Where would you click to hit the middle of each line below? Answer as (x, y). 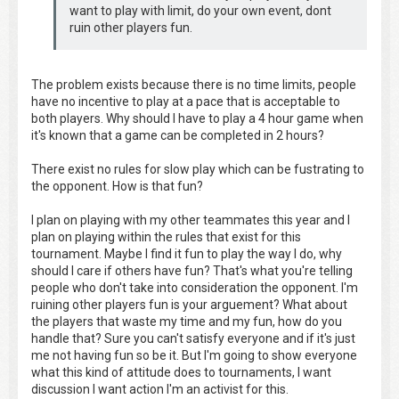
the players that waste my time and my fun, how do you (187, 321)
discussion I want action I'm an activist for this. (160, 389)
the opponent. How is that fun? (117, 186)
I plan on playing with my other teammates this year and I (191, 220)
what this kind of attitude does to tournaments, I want (181, 372)
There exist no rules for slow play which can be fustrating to (198, 169)
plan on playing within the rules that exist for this (166, 236)
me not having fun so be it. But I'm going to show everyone (194, 355)
